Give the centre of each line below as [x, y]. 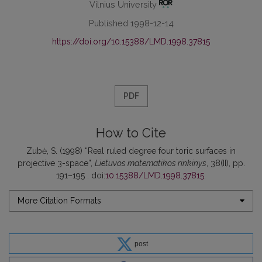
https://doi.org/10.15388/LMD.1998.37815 [131, 41]
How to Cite [131, 133]
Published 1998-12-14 [131, 23]
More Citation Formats [59, 200]
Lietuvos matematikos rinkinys [150, 163]
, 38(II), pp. [225, 163]
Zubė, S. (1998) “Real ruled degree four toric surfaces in [131, 151]
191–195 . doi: [81, 175]
